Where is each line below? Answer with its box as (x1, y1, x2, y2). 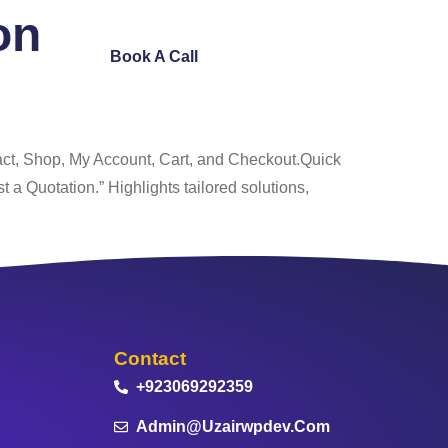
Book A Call (110, 48, 198, 65)
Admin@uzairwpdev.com (136, 418, 331, 436)
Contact (113, 348, 186, 370)
